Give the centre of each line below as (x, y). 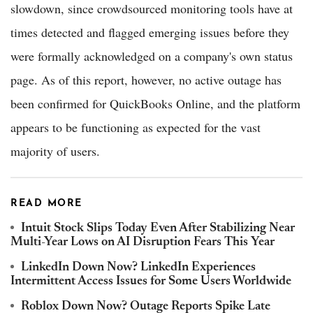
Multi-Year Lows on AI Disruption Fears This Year (143, 242)
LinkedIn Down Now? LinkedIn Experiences (138, 267)
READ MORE (46, 203)
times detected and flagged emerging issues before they (150, 32)
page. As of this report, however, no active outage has (146, 79)
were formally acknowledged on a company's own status (152, 56)
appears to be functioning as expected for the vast (136, 127)
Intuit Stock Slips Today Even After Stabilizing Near (158, 228)
